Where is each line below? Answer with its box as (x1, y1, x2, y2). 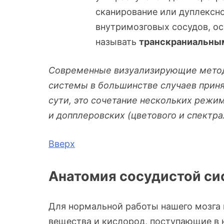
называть (95, 36, 139, 47)
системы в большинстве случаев (48, 80, 196, 91)
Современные (48, 65, 111, 76)
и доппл (48, 110, 83, 121)
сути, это (48, 95, 88, 106)
